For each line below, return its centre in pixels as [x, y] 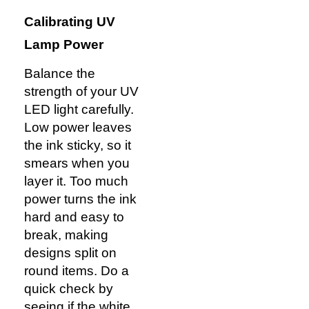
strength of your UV [81, 92]
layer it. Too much [76, 181]
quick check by [69, 289]
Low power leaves [78, 128]
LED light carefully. [79, 110]
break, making [66, 235]
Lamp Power [64, 45]
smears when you [77, 163]
